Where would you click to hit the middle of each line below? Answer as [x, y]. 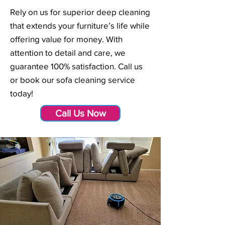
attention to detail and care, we [68, 52]
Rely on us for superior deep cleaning [80, 12]
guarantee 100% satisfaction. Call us [76, 66]
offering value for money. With [66, 39]
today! [23, 93]
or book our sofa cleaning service [73, 80]
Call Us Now [80, 113]
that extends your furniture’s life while [80, 25]
